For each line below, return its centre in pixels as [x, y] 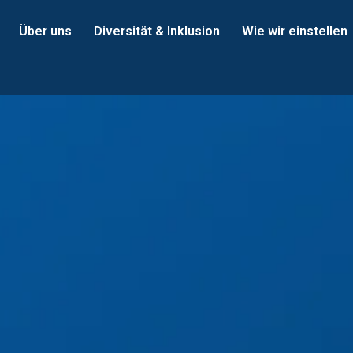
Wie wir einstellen [295, 31]
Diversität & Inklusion [157, 31]
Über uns [45, 31]
